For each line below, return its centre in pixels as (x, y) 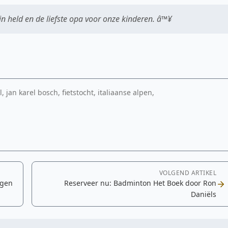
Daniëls (204, 194)
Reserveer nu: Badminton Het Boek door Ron (140, 183)
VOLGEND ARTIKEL (188, 173)
